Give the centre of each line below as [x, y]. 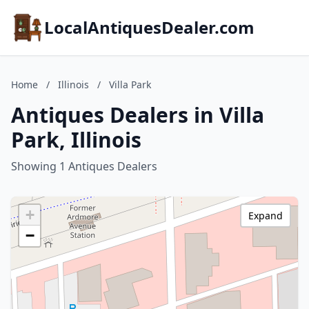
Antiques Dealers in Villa [138, 115]
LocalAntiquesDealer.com [149, 27]
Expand [266, 216]
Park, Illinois [76, 140]
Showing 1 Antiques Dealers [84, 166]
